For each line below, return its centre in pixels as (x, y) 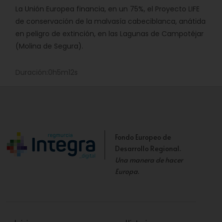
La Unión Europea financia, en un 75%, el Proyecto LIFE (108, 9)
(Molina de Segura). (49, 46)
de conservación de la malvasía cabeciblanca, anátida (111, 22)
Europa (126, 171)
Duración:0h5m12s (47, 73)
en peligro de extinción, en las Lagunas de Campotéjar (110, 34)
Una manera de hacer (149, 160)
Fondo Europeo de (143, 137)
